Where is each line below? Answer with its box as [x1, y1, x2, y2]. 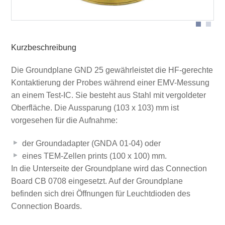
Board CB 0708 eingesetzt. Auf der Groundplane [11, 177, 183, 186]
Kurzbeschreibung [11, 43, 76, 52]
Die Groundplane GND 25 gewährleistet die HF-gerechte [11, 65, 213, 74]
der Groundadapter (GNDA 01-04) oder [22, 139, 161, 148]
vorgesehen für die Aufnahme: [11, 116, 118, 125]
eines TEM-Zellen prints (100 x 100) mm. [22, 152, 167, 161]
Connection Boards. [11, 202, 82, 211]
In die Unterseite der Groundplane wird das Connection [11, 164, 207, 173]
